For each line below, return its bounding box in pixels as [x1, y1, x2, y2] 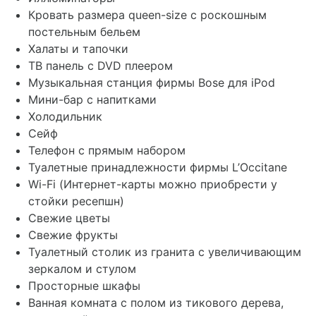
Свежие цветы [28, 210, 110, 225]
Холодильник [28, 109, 102, 123]
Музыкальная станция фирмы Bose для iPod [28, 75, 275, 90]
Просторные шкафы [28, 278, 140, 293]
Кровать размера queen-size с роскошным [28, 7, 267, 22]
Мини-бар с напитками [28, 92, 157, 107]
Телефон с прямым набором [28, 142, 186, 157]
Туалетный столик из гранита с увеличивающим [28, 244, 301, 259]
